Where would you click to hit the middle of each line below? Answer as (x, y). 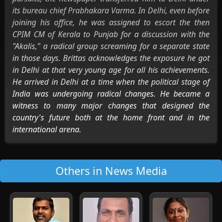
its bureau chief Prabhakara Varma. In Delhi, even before (111, 10)
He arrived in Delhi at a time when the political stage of (111, 82)
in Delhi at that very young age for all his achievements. (111, 70)
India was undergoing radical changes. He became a (111, 94)
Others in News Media (111, 171)
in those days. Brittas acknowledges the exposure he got (111, 58)
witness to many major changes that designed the (111, 106)
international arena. (47, 129)
